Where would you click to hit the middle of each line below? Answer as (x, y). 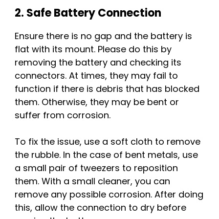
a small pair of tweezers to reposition (96, 168)
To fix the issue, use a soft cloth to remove (108, 142)
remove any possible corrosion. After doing (109, 195)
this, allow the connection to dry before (100, 208)
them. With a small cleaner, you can (92, 181)
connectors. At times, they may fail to (96, 76)
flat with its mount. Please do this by (93, 49)
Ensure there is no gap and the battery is (103, 36)
